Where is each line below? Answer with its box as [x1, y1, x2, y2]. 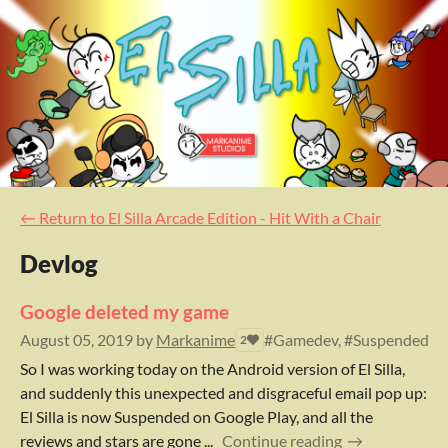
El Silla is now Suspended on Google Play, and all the [20, 406, 373, 426]
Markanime [156, 329, 235, 349]
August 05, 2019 [20, 329, 133, 349]
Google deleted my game [20, 299, 229, 323]
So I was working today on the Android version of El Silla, [20, 358, 405, 378]
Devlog [20, 248, 98, 278]
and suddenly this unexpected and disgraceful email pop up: [20, 382, 427, 402]
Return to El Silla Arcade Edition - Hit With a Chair [39, 207, 381, 227]
